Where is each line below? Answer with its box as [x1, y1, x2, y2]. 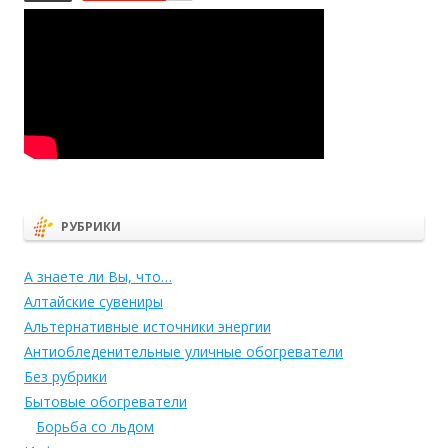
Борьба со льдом [36, 416, 154, 436]
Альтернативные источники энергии [24, 316, 271, 336]
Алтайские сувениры [24, 291, 163, 311]
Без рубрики [24, 366, 107, 386]
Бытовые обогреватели [24, 391, 187, 411]
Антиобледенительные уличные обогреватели [24, 341, 343, 361]
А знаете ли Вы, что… [24, 266, 172, 286]
